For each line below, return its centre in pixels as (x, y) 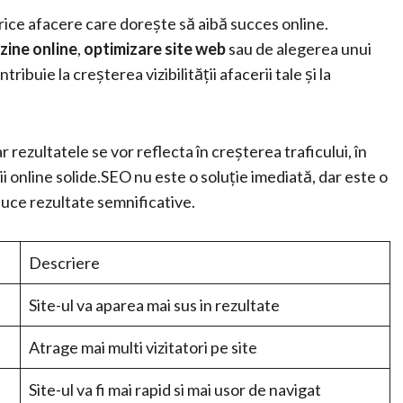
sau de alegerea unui (299, 49)
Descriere (64, 263)
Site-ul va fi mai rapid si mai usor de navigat (175, 390)
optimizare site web (155, 49)
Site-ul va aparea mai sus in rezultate (154, 305)
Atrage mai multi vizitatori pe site (143, 347)
